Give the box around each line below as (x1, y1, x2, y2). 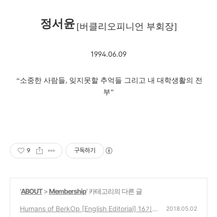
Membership (49, 187, 86, 196)
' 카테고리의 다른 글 (86, 187, 142, 196)
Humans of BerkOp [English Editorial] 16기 (20, 204, 152, 213)
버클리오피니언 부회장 (79, 21, 174, 32)
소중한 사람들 (20, 77, 65, 85)
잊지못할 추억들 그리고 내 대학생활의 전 (69, 77, 202, 85)
